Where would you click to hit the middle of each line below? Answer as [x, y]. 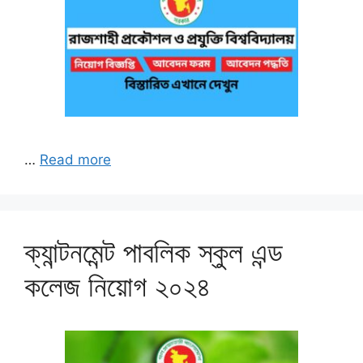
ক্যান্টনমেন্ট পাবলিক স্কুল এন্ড [154, 252]
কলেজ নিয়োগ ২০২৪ [117, 286]
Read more [75, 160]
